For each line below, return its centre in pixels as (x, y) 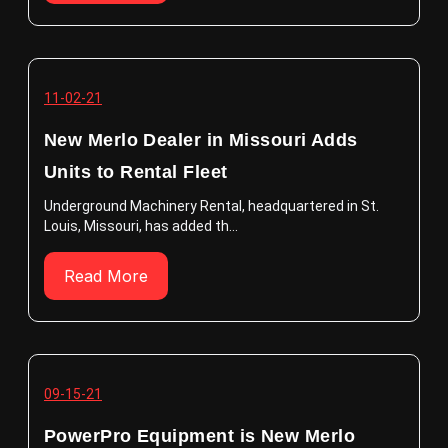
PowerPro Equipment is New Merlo (199, 436)
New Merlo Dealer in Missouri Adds (201, 140)
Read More (106, 276)
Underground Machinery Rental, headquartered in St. (211, 206)
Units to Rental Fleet (136, 172)
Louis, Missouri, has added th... (141, 226)
